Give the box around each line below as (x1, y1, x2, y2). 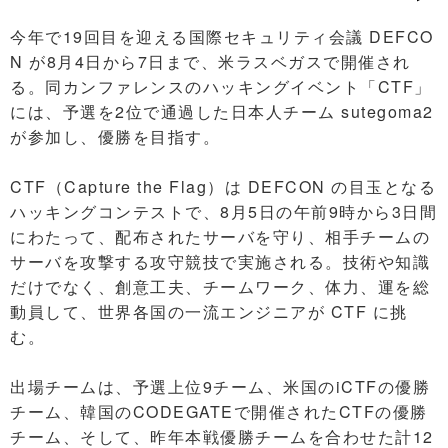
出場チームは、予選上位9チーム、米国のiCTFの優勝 (10, 375, 430, 398)
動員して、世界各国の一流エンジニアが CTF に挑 (10, 300, 408, 323)
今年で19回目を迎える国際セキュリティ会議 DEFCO (10, 25, 434, 48)
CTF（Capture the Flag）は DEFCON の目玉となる (10, 175, 436, 198)
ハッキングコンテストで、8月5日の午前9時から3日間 (10, 200, 437, 223)
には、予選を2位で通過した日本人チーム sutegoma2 (10, 100, 434, 123)
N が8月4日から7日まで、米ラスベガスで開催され (10, 50, 411, 73)
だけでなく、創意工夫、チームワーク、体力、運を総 (10, 275, 430, 298)
